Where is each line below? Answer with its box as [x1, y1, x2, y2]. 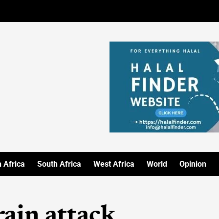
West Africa [93, 159, 134, 169]
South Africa [37, 159, 81, 169]
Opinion [179, 159, 206, 169]
